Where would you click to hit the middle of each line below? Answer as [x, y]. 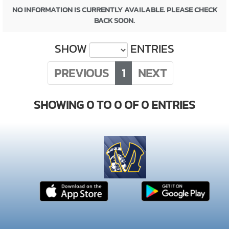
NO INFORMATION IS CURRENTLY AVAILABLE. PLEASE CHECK [114, 9]
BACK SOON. [114, 20]
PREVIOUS [81, 73]
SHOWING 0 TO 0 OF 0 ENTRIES [114, 105]
